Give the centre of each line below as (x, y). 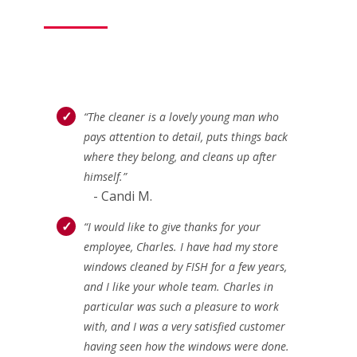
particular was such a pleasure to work (181, 306)
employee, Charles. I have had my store (181, 246)
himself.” (105, 176)
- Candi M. (118, 196)
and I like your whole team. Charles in (178, 286)
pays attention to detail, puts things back (186, 136)
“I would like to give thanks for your (172, 226)
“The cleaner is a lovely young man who (181, 116)
